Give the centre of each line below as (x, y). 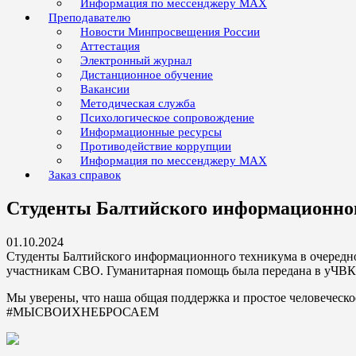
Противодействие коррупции (156, 146)
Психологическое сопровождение (167, 118)
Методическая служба (138, 103)
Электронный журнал (136, 60)
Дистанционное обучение (147, 75)
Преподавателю (89, 17)
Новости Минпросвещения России (170, 32)
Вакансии (105, 89)
